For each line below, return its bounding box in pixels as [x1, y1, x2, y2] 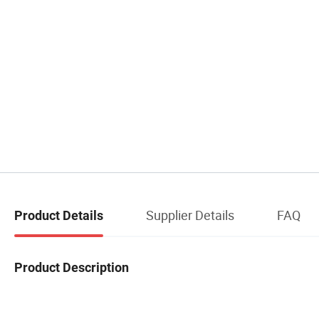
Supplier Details [146, 206, 234, 224]
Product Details [14, 208, 103, 224]
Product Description [14, 259, 129, 275]
